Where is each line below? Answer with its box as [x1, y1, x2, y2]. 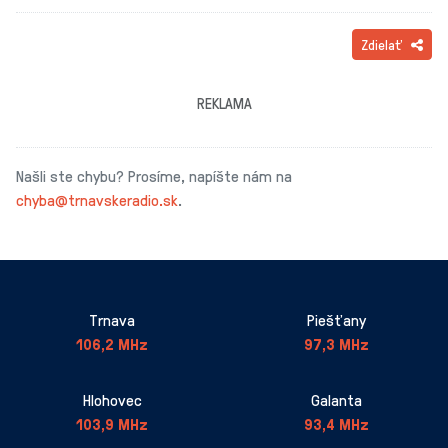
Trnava [89, 309, 135, 331]
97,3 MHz [303, 333, 369, 355]
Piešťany [306, 309, 366, 331]
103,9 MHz [76, 413, 148, 435]
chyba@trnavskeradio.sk [16, 189, 178, 211]
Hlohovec [82, 389, 142, 411]
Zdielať [361, 35, 403, 54]
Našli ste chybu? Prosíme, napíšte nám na [16, 165, 292, 187]
